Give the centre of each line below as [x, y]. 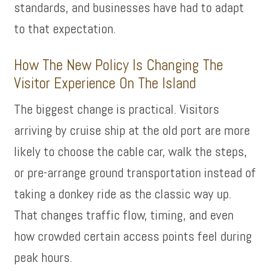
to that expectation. [65, 28]
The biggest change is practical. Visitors [117, 109]
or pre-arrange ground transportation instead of [135, 172]
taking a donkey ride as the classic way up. [123, 194]
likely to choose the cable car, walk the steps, [131, 151]
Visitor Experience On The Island [105, 83]
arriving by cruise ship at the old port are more [132, 130]
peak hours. [44, 257]
